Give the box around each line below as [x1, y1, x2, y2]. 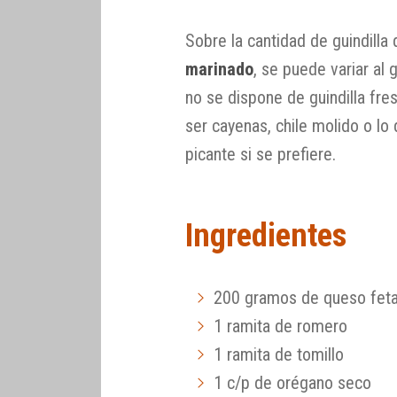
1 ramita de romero [214, 315, 348, 338]
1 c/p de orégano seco [214, 372, 372, 394]
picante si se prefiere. [185, 143, 337, 165]
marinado [185, 58, 254, 80]
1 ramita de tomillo [214, 344, 345, 366]
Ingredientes [185, 216, 347, 255]
